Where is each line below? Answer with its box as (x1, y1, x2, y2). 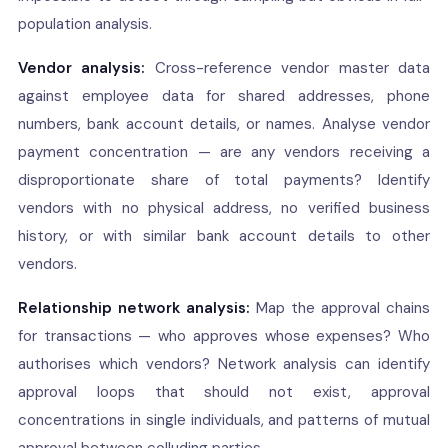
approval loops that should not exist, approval (17, 382, 431, 402)
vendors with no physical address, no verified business (17, 198, 431, 218)
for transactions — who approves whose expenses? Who (17, 326, 431, 346)
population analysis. (17, 14, 152, 34)
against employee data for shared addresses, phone (17, 86, 431, 106)
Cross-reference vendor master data (145, 58, 431, 78)
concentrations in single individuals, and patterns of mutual (17, 410, 431, 430)
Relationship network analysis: (17, 298, 250, 318)
